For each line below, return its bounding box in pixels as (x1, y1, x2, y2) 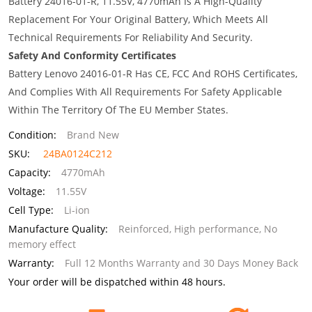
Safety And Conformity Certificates (8, 49, 176, 62)
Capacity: (8, 166, 51, 179)
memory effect (8, 237, 76, 251)
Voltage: (8, 185, 45, 198)
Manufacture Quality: (8, 222, 108, 235)
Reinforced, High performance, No (118, 222, 277, 235)
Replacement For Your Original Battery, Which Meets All (8, 13, 268, 26)
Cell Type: (8, 203, 54, 217)
